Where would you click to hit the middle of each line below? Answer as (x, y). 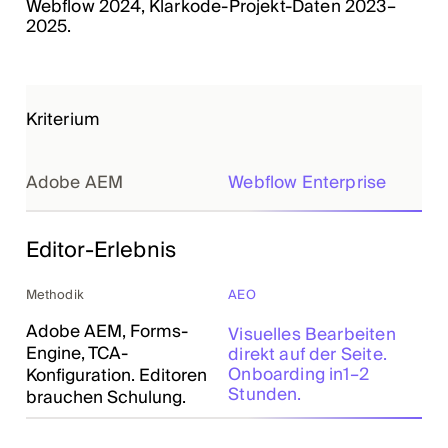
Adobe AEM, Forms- (106, 331)
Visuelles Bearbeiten (312, 334)
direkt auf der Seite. (307, 354)
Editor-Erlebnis (101, 250)
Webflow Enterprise (307, 183)
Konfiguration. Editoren (116, 375)
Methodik (54, 295)
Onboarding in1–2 (298, 374)
